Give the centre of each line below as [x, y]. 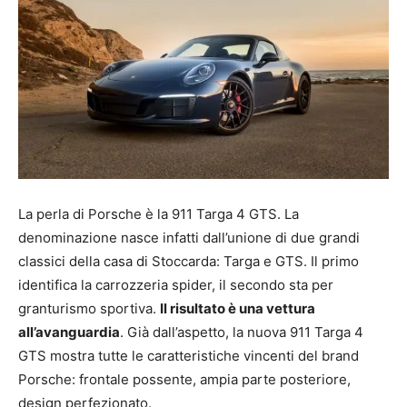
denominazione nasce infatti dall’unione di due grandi [189, 237]
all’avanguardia [69, 332]
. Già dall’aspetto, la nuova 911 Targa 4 [242, 332]
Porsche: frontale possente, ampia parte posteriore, [184, 379]
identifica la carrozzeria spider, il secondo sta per [176, 284]
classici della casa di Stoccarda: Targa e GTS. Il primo [189, 261]
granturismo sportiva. [89, 308]
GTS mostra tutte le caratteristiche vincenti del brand [189, 355]
